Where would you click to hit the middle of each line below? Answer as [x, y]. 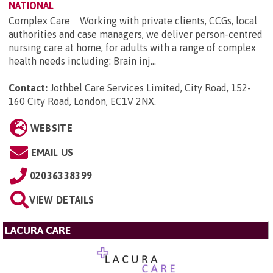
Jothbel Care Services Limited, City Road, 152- [151, 87]
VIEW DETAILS [62, 200]
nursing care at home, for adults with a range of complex [132, 47]
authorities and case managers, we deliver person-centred [136, 34]
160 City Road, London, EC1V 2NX [81, 101]
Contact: [28, 87]
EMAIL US [52, 152]
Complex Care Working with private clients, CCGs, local [133, 20]
